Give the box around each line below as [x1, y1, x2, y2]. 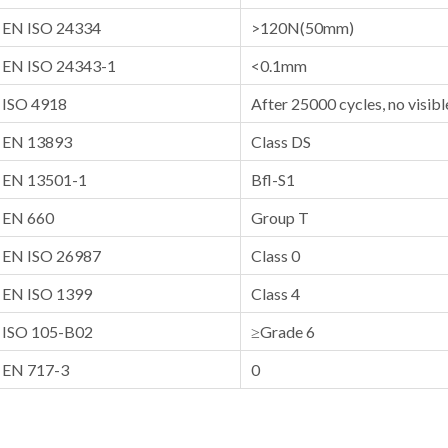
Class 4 [251, 284, 300, 303]
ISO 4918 [2, 94, 67, 113]
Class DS [251, 132, 311, 151]
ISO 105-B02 [2, 322, 93, 341]
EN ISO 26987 [2, 246, 101, 265]
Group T [251, 208, 309, 227]
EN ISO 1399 [2, 284, 92, 303]
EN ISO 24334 [2, 18, 101, 37]
